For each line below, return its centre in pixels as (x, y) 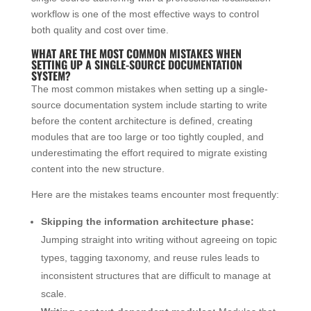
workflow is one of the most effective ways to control (145, 14)
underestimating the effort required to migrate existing (149, 152)
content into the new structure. (98, 168)
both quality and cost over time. (100, 30)
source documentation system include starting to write (149, 104)
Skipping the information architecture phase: (147, 221)
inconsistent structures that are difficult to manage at (155, 275)
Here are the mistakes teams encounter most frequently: (155, 194)
